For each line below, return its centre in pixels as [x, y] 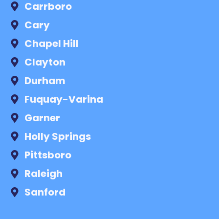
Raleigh [44, 174]
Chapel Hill [52, 44]
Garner [42, 118]
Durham [45, 81]
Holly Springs [58, 137]
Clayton [45, 62]
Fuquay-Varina [64, 99]
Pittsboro [48, 155]
